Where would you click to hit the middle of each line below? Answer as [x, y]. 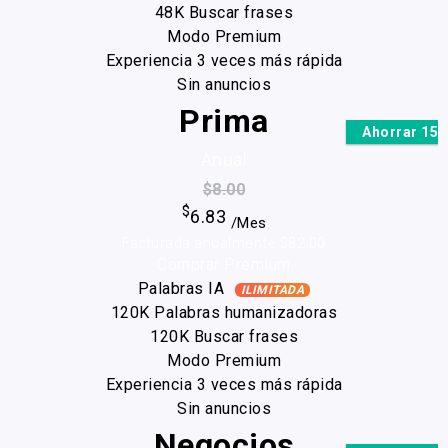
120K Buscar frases [224, 337]
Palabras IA [183, 289]
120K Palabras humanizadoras [224, 313]
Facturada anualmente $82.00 [224, 243]
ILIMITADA [272, 290]
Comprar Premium [224, 265]
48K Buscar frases [224, 12]
